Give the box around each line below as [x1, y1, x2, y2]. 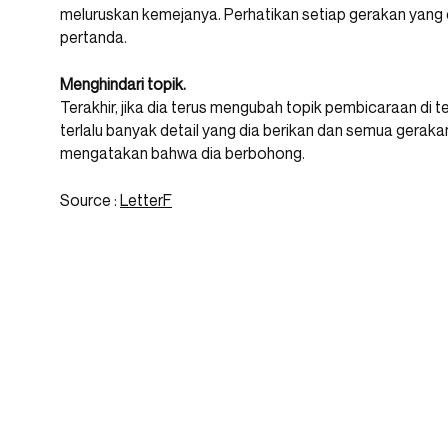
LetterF [120, 190, 172, 211]
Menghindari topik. [60, 74, 186, 95]
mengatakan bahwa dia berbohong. [60, 143, 305, 164]
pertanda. [60, 27, 127, 48]
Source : [60, 190, 120, 211]
